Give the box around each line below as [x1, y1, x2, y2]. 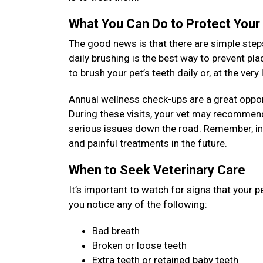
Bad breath [92, 225, 140, 237]
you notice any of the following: [69, 198, 207, 210]
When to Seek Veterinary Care [69, 163, 248, 177]
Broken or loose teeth [92, 240, 187, 251]
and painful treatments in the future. [69, 137, 230, 149]
